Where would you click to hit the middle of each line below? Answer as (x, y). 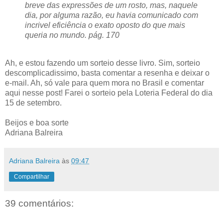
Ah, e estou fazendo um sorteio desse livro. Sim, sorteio (103, 63)
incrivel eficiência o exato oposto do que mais (105, 25)
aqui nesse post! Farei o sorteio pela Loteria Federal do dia (109, 93)
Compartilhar (32, 177)
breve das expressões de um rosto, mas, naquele (111, 5)
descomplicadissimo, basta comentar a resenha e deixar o (107, 73)
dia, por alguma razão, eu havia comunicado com (111, 15)
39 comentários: (39, 204)
